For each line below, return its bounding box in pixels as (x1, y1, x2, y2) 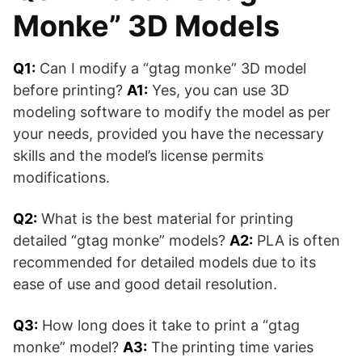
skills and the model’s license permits (13, 147, 263, 164)
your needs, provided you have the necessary (13, 125, 324, 142)
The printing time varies (147, 339, 314, 356)
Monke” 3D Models (13, 8, 280, 44)
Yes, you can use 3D (148, 82, 289, 99)
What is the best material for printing (37, 210, 293, 227)
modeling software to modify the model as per (13, 103, 330, 120)
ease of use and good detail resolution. (13, 276, 277, 293)
